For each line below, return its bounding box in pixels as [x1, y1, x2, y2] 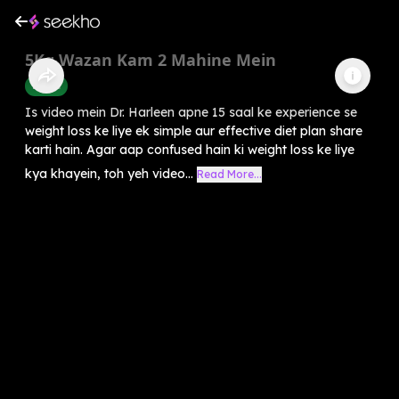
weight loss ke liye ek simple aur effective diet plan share [25, 122, 362, 139]
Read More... [197, 167, 262, 181]
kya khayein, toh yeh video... [25, 165, 193, 182]
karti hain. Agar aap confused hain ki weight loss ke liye [25, 141, 354, 158]
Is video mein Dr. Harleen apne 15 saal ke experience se [25, 103, 357, 120]
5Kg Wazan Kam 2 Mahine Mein [25, 48, 276, 70]
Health [32, 78, 61, 92]
